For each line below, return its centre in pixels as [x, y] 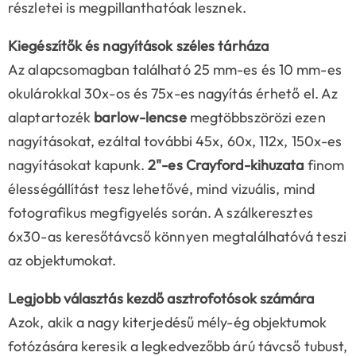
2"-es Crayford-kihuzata [226, 165]
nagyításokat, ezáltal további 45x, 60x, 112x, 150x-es [175, 141]
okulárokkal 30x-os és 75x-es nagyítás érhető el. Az [173, 94]
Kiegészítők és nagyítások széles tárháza [138, 46]
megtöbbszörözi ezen [256, 118]
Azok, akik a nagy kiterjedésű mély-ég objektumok [167, 323]
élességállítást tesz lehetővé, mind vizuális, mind [162, 189]
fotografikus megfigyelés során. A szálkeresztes [161, 213]
